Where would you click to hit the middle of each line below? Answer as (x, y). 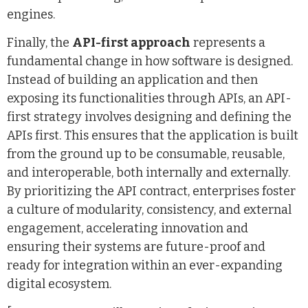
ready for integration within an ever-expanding (145, 266)
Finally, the (40, 43)
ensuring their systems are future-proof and (136, 247)
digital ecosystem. (59, 284)
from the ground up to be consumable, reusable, (146, 154)
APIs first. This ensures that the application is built (153, 136)
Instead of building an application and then (132, 80)
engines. (31, 15)
